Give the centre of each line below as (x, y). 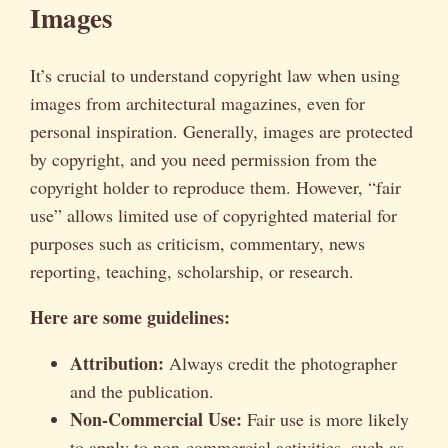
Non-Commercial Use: (156, 419)
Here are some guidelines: (130, 317)
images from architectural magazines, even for (197, 103)
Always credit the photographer (280, 363)
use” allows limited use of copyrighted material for (213, 215)
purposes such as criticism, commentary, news (197, 243)
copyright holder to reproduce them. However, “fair (215, 187)
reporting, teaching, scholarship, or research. (192, 271)
